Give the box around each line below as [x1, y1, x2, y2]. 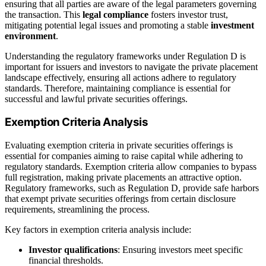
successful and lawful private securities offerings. [5, 93, 188, 104]
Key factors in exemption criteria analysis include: [5, 224, 191, 235]
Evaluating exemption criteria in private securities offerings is [5, 140, 233, 151]
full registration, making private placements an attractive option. [5, 172, 242, 183]
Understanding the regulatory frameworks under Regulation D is [5, 50, 246, 61]
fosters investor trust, [148, 9, 228, 20]
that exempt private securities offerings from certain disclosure [5, 194, 236, 204]
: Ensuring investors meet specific [118, 245, 243, 255]
